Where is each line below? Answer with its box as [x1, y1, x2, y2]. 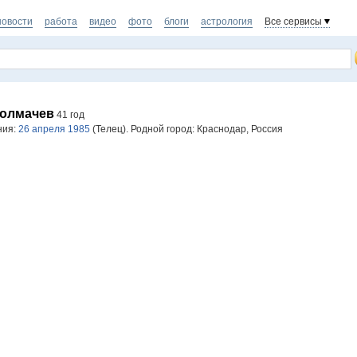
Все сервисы [265, 16, 322, 27]
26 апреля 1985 [18, 124, 90, 135]
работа [45, 16, 77, 27]
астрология [201, 16, 253, 27]
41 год [54, 109, 84, 120]
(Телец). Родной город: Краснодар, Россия [90, 124, 283, 135]
